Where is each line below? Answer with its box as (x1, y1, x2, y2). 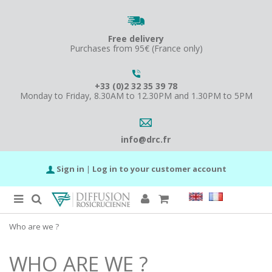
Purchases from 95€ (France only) (69, 42, 203, 54)
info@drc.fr (121, 134, 171, 145)
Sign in (56, 163, 84, 174)
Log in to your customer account (92, 163, 226, 174)
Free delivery (108, 33, 164, 44)
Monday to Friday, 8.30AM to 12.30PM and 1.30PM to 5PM (19, 90, 253, 101)
